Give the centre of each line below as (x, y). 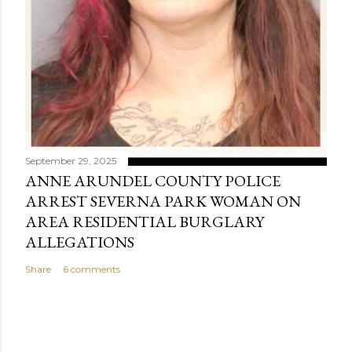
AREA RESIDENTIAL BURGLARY (145, 221)
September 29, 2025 (71, 160)
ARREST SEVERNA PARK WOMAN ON (163, 201)
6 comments (92, 269)
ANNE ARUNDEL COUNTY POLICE (153, 180)
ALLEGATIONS (80, 242)
